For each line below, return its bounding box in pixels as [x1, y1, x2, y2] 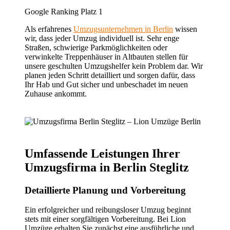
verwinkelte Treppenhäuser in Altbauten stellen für [25, 52, 188, 61]
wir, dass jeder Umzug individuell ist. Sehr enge [25, 33, 179, 43]
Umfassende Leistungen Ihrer [25, 146, 180, 160]
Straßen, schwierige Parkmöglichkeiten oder [25, 43, 167, 52]
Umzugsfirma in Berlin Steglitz [25, 160, 189, 174]
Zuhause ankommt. [25, 89, 87, 98]
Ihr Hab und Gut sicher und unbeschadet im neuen [25, 80, 188, 89]
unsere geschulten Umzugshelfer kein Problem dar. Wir [25, 61, 203, 70]
